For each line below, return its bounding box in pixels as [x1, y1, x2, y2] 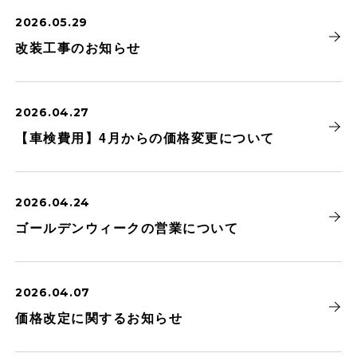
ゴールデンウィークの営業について [15, 218, 238, 237]
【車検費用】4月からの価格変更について [15, 128, 275, 147]
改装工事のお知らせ [15, 38, 141, 57]
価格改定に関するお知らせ [15, 308, 182, 327]
